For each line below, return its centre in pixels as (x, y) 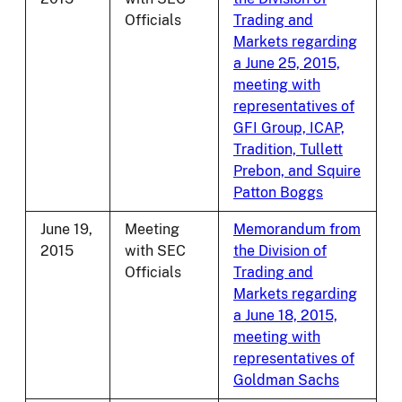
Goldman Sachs (286, 380)
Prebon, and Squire (297, 171)
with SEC (155, 251)
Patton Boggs (278, 193)
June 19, (66, 230)
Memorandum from (297, 230)
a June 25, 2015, (287, 64)
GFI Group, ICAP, (289, 128)
